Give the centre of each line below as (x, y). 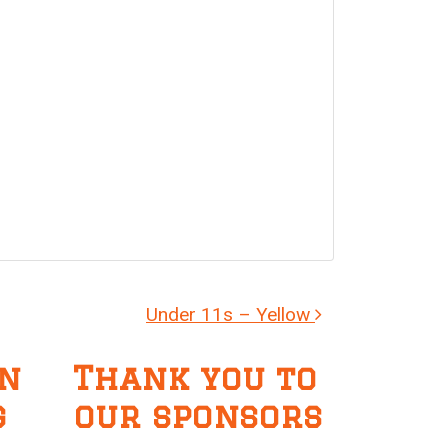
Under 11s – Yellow (230, 315)
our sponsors (197, 416)
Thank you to (195, 378)
